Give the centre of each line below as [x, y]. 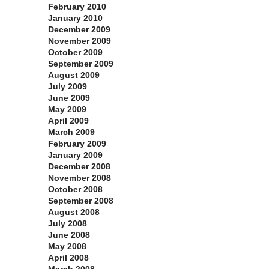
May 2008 [67, 246]
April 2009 [68, 121]
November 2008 [80, 178]
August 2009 [74, 75]
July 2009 [68, 87]
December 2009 [79, 30]
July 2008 [68, 224]
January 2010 [75, 18]
